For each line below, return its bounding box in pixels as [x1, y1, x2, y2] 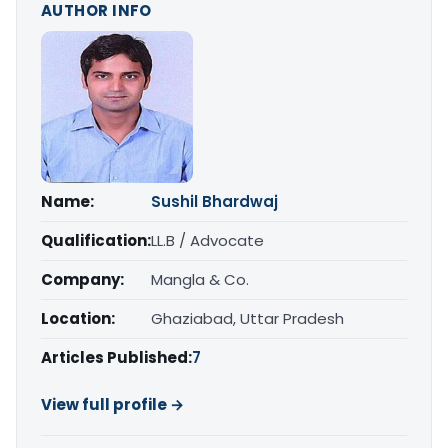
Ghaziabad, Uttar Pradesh [151, 308, 344, 330]
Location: [41, 308, 115, 330]
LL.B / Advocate [151, 230, 264, 252]
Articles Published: [41, 347, 192, 369]
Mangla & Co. [151, 269, 249, 291]
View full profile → [41, 394, 184, 416]
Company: [41, 269, 124, 291]
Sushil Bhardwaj [151, 191, 278, 213]
